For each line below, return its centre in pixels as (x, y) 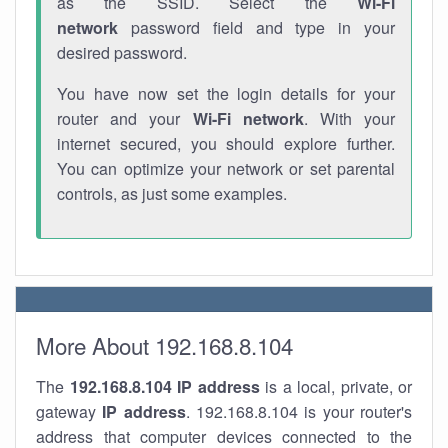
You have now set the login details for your (226, 93)
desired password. (122, 52)
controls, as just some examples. (172, 193)
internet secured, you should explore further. (226, 143)
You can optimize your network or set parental (226, 168)
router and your (125, 118)
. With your (349, 118)
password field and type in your (256, 27)
